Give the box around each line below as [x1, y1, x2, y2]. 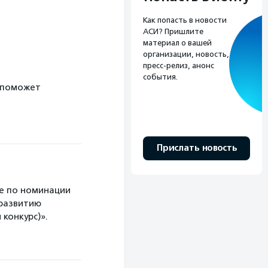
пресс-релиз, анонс [143, 60, 214, 70]
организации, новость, [143, 49, 229, 59]
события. [143, 72, 178, 81]
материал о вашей [143, 38, 212, 47]
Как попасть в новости [143, 15, 227, 25]
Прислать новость [156, 142, 237, 154]
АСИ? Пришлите [143, 26, 203, 36]
